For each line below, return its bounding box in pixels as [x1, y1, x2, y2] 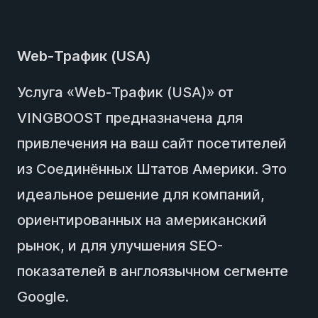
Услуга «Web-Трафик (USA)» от [17, 84, 234, 101]
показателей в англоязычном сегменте [17, 263, 288, 280]
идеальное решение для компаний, [17, 186, 265, 203]
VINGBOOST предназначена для [17, 109, 243, 126]
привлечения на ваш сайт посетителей [17, 135, 287, 152]
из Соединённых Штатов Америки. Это [17, 160, 287, 177]
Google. [17, 288, 69, 305]
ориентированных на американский [17, 212, 267, 229]
